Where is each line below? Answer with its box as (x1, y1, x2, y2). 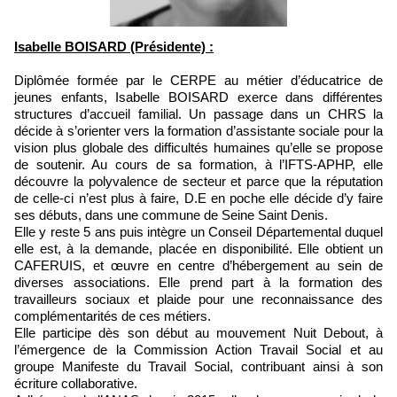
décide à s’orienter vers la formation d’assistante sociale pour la (14, 123, 383, 138)
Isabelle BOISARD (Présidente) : (18, 39, 214, 54)
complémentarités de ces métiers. (14, 308, 214, 323)
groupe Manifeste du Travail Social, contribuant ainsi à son (14, 359, 383, 374)
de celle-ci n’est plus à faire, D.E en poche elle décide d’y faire (14, 191, 383, 206)
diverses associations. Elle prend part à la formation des (14, 275, 383, 290)
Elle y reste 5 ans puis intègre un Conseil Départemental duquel (14, 224, 383, 239)
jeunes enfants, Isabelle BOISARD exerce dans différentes (14, 90, 383, 105)
